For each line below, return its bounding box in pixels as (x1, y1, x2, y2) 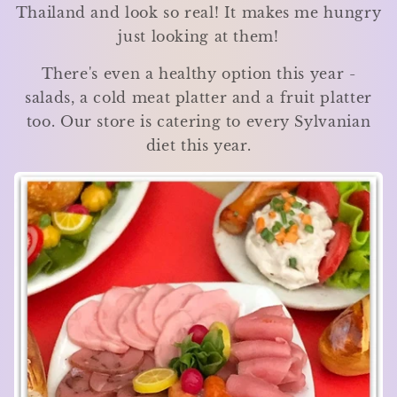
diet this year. (145, 137, 252, 155)
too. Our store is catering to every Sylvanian (26, 113, 371, 131)
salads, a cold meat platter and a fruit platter (25, 90, 372, 107)
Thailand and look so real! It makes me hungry (15, 4, 382, 21)
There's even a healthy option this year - (41, 66, 356, 83)
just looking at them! (118, 27, 279, 45)
